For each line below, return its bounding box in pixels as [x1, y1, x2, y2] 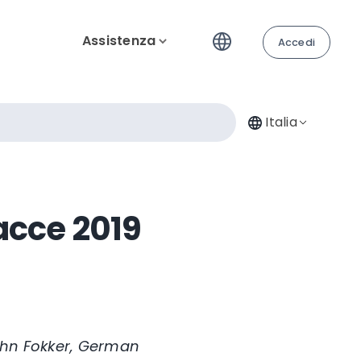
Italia [265, 113, 297, 132]
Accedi [277, 35, 315, 49]
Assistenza [81, 31, 156, 50]
